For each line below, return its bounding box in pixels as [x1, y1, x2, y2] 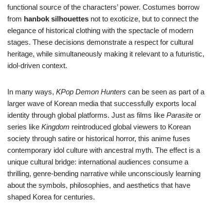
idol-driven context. [7, 61, 67, 70]
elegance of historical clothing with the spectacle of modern [7, 26, 193, 35]
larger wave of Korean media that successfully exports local [7, 99, 196, 108]
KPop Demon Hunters [56, 88, 126, 96]
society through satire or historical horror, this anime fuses [7, 134, 190, 143]
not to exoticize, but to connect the [89, 15, 199, 23]
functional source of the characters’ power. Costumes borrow [7, 3, 200, 12]
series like [7, 123, 41, 131]
